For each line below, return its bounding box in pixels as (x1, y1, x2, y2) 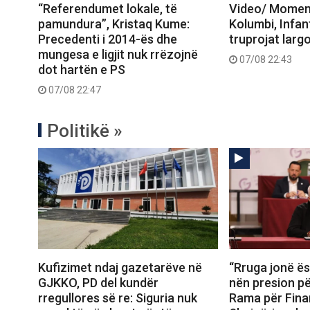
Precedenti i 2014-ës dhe (38, 31, 177, 46)
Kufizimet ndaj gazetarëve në (38, 260, 202, 275)
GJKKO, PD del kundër (38, 275, 158, 291)
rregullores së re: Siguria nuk (38, 291, 197, 306)
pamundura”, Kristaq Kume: (38, 16, 190, 31)
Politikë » (47, 120, 122, 141)
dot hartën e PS (38, 62, 125, 77)
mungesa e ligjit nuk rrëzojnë (38, 46, 198, 62)
